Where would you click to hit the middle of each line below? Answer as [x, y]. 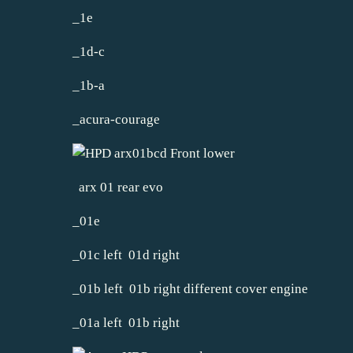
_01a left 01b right [126, 322]
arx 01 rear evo [118, 187]
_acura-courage [116, 119]
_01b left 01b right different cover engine [190, 288]
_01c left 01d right [126, 255]
